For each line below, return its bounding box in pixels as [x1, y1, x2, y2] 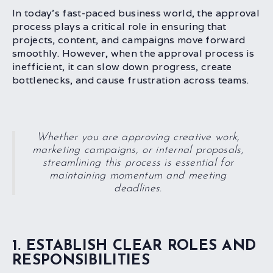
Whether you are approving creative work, [36, 132, 240, 144]
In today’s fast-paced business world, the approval [12, 7, 260, 20]
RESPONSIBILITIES [12, 253, 150, 269]
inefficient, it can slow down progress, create [12, 60, 232, 74]
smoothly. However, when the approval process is [12, 47, 255, 60]
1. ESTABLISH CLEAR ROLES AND [12, 239, 257, 254]
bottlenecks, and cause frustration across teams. [12, 74, 252, 87]
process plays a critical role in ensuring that [12, 20, 227, 34]
